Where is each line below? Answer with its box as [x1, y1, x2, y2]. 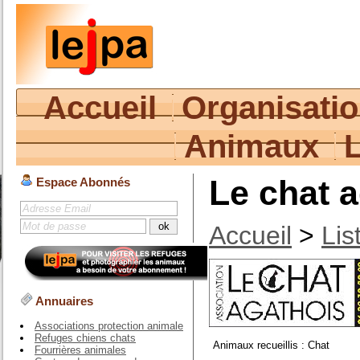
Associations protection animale [35, 320, 183, 333]
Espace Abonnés [33, 175, 130, 189]
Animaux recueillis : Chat [213, 339, 329, 351]
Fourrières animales [35, 344, 126, 357]
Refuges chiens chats [35, 332, 136, 345]
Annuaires [33, 293, 93, 308]
